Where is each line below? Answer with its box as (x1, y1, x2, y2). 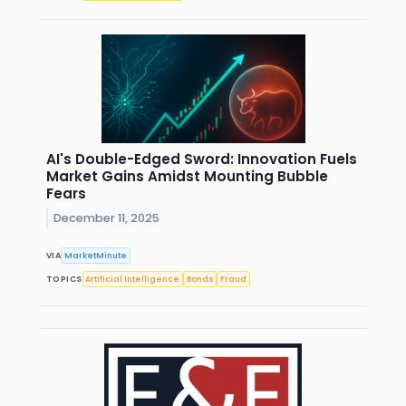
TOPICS (46, 273, 82, 285)
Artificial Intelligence (85, 273, 180, 285)
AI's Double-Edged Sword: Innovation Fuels (46, 150, 357, 169)
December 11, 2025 (53, 209, 160, 226)
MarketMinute (64, 249, 128, 261)
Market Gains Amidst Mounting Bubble (46, 167, 328, 187)
